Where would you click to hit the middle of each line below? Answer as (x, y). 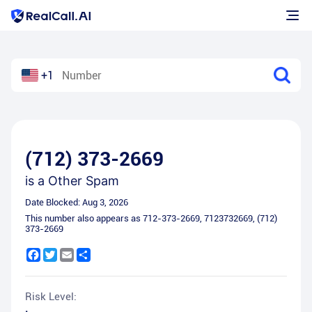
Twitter (73, 253)
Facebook (62, 253)
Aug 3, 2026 (105, 202)
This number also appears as (84, 218)
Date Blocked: (54, 202)
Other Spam (84, 181)
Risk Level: (51, 297)
